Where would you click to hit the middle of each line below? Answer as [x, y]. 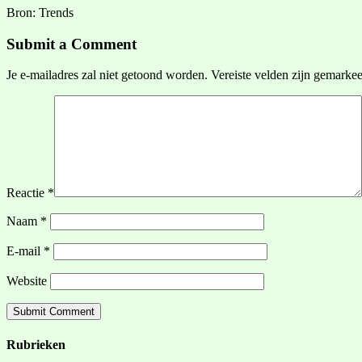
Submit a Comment [72, 44]
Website [27, 281]
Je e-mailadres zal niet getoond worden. [107, 75]
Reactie [27, 193]
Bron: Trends [40, 12]
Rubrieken [36, 344]
